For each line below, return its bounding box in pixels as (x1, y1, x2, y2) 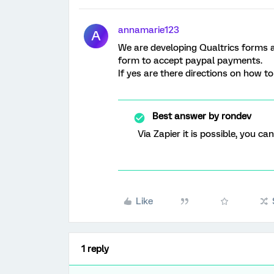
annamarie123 (118, 24, 179, 35)
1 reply (81, 243, 109, 254)
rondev (219, 111, 251, 122)
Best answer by (152, 111, 219, 122)
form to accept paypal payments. (118, 55, 262, 66)
